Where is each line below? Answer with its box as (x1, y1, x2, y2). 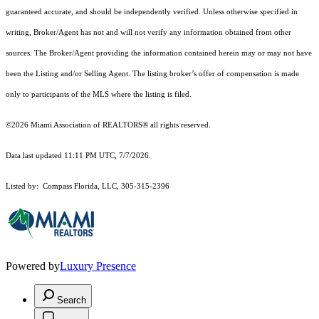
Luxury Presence (60, 260, 136, 273)
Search (57, 295, 86, 306)
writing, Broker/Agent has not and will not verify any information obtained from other (6, 28, 291, 37)
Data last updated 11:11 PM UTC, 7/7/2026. (6, 152, 151, 160)
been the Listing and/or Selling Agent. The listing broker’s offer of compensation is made (6, 70, 299, 78)
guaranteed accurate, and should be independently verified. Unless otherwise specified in (6, 8, 298, 16)
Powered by (6, 260, 60, 273)
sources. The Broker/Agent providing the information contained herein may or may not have (6, 49, 312, 58)
